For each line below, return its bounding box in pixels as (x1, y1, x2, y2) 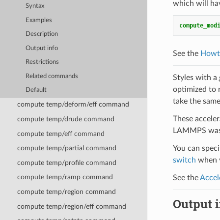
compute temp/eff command (17, 130, 105, 137)
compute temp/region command (17, 188, 116, 196)
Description (26, 31, 58, 38)
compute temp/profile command (17, 159, 116, 166)
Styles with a (172, 73, 219, 82)
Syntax (26, 3, 45, 10)
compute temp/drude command (17, 115, 114, 123)
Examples (26, 17, 53, 24)
